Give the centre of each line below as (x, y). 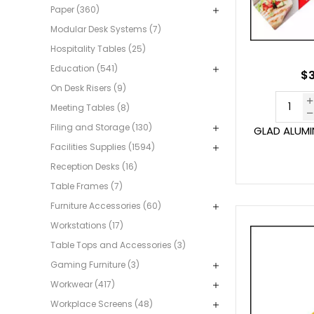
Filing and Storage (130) (101, 127)
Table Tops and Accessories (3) (118, 245)
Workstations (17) (87, 225)
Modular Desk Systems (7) (106, 29)
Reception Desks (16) (94, 166)
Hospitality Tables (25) (98, 48)
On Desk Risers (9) (88, 88)
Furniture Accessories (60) (106, 205)
